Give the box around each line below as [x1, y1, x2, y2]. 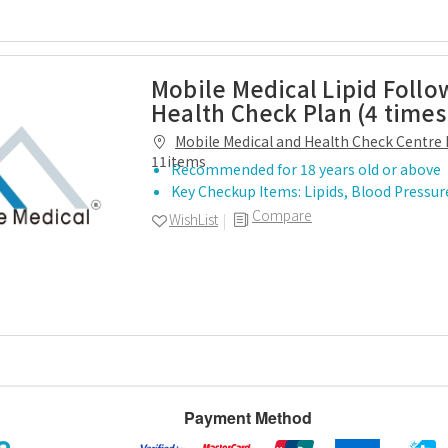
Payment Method [184, 406, 313, 429]
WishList [169, 209, 218, 229]
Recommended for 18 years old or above [171, 159, 441, 179]
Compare [252, 205, 312, 225]
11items [151, 151, 206, 171]
